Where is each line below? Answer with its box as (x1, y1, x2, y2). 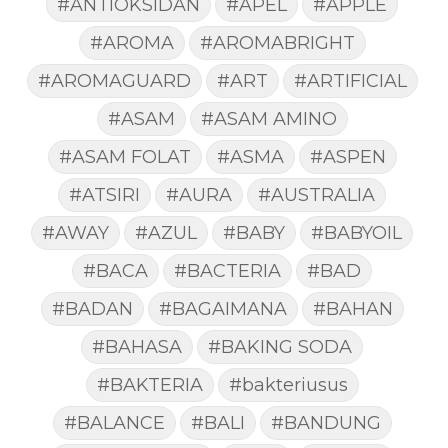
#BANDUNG (270, 411, 381, 433)
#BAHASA (92, 335, 182, 357)
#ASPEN (309, 145, 386, 167)
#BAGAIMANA (158, 297, 287, 319)
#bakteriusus (228, 373, 348, 395)
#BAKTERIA (96, 373, 203, 395)
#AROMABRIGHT (199, 31, 355, 53)
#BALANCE (63, 411, 165, 433)
